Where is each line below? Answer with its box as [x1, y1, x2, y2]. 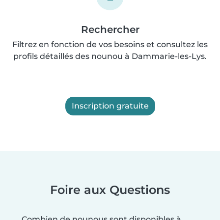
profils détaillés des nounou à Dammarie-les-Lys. [13, 51, 207, 61]
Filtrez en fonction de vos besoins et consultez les [12, 39, 208, 49]
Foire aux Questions [50, 182, 170, 197]
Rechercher [81, 23, 139, 35]
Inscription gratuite [71, 101, 149, 110]
